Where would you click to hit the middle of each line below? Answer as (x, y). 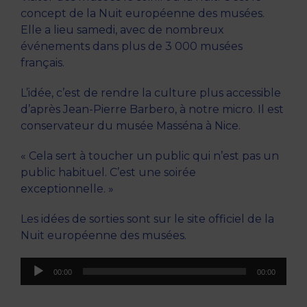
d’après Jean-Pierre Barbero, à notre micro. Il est (152, 110)
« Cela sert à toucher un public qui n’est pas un (150, 156)
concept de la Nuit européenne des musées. (143, 14)
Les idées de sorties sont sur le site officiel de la (147, 219)
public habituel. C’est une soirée (108, 173)
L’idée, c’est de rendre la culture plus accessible (151, 93)
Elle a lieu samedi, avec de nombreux (122, 30)
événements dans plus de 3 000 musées (132, 47)
